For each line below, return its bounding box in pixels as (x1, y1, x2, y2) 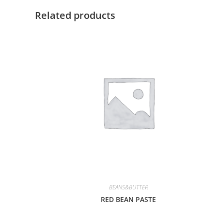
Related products (35, 9, 115, 22)
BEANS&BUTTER (108, 183, 148, 191)
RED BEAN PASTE (101, 195, 156, 204)
